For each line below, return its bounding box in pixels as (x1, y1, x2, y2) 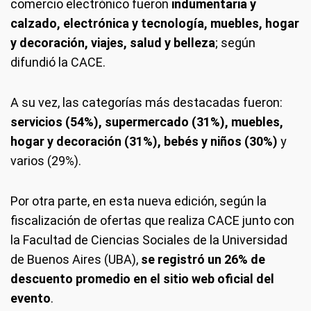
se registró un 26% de (141, 252, 265, 267)
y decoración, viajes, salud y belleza (10, 35, 215, 50)
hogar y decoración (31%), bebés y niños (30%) (10, 134, 278, 149)
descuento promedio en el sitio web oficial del (10, 271, 274, 286)
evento (10, 291, 51, 305)
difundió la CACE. (10, 55, 106, 69)
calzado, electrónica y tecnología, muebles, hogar (10, 16, 299, 31)
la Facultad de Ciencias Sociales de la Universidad (10, 233, 287, 247)
